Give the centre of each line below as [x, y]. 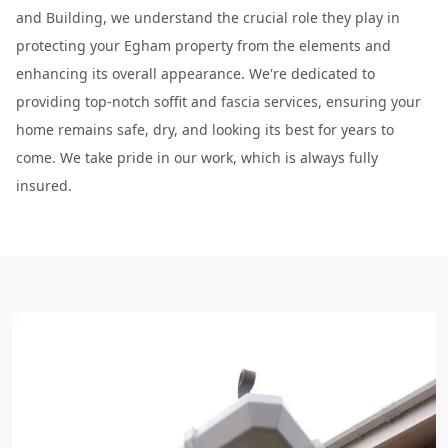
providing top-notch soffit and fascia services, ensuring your [218, 101]
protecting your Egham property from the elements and [203, 45]
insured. [44, 185]
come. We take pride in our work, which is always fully [197, 157]
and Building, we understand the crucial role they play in [208, 17]
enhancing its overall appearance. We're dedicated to [195, 73]
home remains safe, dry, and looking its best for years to [205, 129]
